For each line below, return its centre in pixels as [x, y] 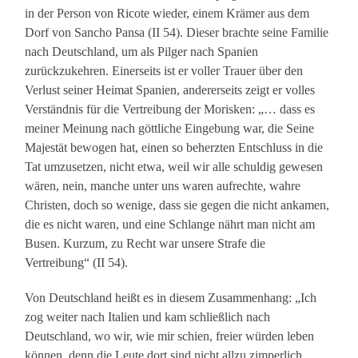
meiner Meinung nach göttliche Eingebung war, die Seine [170, 129]
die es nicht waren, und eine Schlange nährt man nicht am [170, 225]
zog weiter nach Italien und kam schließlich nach [148, 317]
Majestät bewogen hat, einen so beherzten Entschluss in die [174, 148]
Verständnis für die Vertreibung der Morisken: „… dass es [170, 109]
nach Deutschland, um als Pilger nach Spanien [142, 52]
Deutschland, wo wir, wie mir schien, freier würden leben [170, 336]
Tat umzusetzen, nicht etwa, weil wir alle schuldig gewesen [174, 167]
